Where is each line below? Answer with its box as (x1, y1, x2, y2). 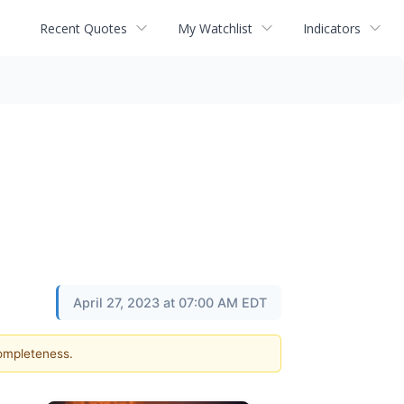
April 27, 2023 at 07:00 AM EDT (73, 295, 267, 310)
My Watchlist (178, 19, 252, 37)
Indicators (303, 19, 361, 37)
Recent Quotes (40, 19, 127, 37)
